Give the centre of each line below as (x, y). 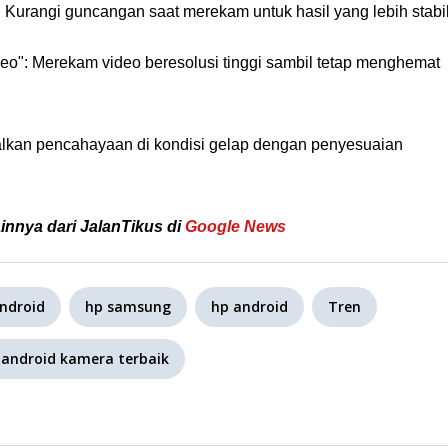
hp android (249, 306)
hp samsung (128, 306)
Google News (235, 226)
